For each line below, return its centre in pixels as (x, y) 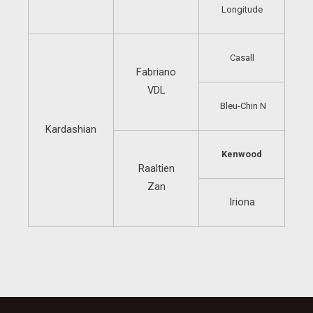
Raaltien (156, 168)
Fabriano (156, 72)
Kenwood (242, 154)
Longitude (242, 9)
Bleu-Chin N (242, 106)
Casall (242, 58)
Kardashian (71, 129)
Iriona (242, 202)
